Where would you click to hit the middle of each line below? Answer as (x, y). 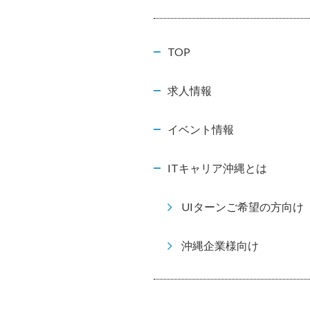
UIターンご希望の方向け (243, 207)
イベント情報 (201, 129)
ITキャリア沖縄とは (217, 168)
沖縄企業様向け (220, 246)
